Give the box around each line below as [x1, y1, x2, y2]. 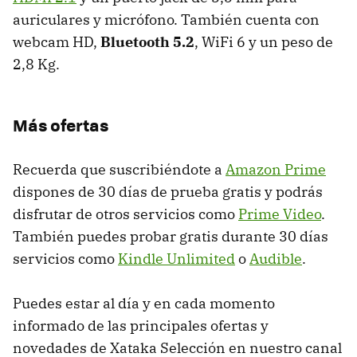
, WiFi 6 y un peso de [194, 32, 333, 51]
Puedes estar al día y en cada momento [13, 293, 275, 312]
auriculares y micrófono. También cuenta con [13, 10, 320, 29]
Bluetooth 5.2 [100, 32, 194, 51]
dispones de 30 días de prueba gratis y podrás [13, 182, 323, 201]
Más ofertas [13, 112, 108, 137]
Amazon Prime [226, 159, 326, 178]
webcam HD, [13, 32, 100, 51]
